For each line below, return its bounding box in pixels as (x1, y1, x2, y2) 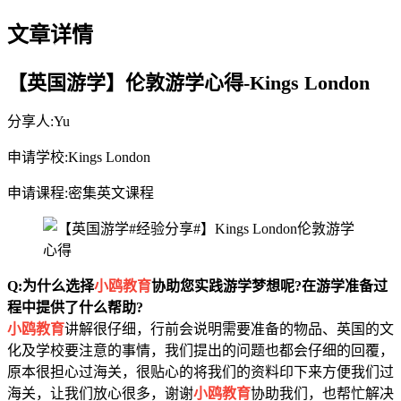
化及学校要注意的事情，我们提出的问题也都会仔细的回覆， (7, 342, 394, 358)
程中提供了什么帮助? (7, 299, 143, 315)
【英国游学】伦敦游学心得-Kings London (7, 71, 370, 94)
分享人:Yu (7, 113, 70, 129)
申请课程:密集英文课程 (7, 184, 154, 200)
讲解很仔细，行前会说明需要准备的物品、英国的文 (64, 320, 394, 337)
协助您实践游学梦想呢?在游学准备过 (151, 277, 388, 294)
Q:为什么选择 (7, 277, 94, 294)
